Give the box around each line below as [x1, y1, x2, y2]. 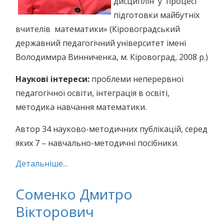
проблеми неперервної [89, 73, 183, 84]
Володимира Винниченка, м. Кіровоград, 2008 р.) [15, 51, 208, 62]
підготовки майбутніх [113, 9, 201, 20]
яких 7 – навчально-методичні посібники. [15, 137, 178, 148]
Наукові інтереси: [15, 73, 89, 84]
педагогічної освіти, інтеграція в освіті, [15, 87, 169, 98]
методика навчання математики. [15, 101, 146, 112]
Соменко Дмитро [15, 184, 132, 203]
